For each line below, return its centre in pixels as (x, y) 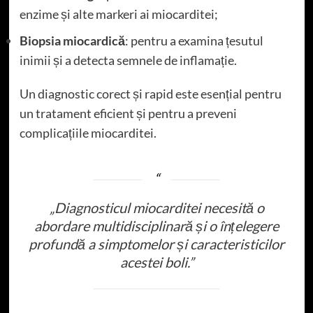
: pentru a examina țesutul (194, 40)
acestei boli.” (156, 262)
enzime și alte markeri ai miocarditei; (118, 14)
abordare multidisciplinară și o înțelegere (156, 225)
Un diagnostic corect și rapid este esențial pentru (150, 93)
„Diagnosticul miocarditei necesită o (156, 207)
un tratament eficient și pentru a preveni (128, 113)
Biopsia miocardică (72, 40)
